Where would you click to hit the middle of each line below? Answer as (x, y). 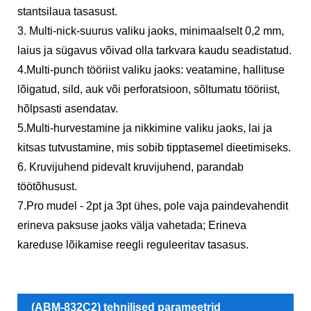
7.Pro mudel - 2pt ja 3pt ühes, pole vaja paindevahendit (153, 206)
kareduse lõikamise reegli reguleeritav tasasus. (133, 245)
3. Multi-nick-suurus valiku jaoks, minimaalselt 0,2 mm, (151, 31)
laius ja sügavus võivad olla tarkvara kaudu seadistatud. (154, 51)
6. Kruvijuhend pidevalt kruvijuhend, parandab (131, 167)
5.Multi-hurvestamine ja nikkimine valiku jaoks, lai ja (145, 128)
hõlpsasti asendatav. (68, 109)
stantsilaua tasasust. (67, 12)
